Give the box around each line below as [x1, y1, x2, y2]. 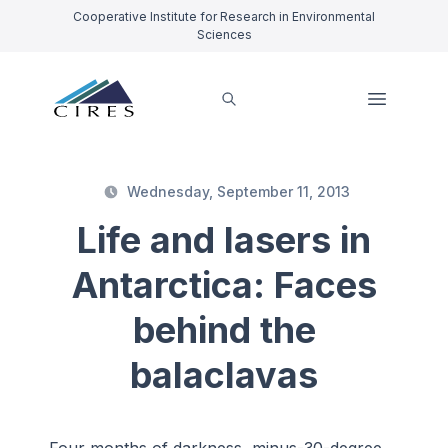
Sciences [196, 27, 252, 42]
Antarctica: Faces [71, 263, 377, 308]
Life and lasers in [77, 218, 371, 263]
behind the [132, 308, 316, 353]
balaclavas [130, 353, 318, 398]
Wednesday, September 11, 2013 [126, 183, 350, 201]
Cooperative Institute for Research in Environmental [73, 9, 375, 24]
